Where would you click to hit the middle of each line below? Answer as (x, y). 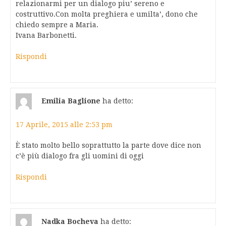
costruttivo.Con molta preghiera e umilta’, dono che (107, 14)
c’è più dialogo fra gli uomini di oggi (80, 156)
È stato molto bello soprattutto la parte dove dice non (108, 146)
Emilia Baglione (71, 101)
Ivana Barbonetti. (46, 36)
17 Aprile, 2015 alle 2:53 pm (64, 125)
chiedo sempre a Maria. (57, 25)
